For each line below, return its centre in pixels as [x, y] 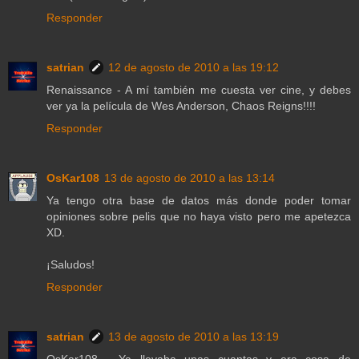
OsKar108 [73, 178]
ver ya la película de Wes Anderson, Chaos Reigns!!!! [181, 106]
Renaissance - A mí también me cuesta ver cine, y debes [199, 90]
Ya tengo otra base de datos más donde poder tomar [199, 201]
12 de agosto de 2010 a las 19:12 [194, 68]
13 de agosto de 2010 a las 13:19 [194, 337]
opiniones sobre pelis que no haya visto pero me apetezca [199, 217]
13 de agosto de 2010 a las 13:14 [190, 178]
